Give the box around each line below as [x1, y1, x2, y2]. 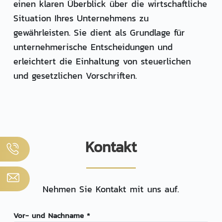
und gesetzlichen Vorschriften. [13, 69, 137, 83]
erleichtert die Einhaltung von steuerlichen [13, 55, 191, 68]
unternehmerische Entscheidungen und [13, 40, 172, 54]
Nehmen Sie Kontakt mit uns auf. [43, 182, 179, 196]
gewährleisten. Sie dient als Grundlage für [13, 26, 185, 40]
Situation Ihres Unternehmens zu [13, 11, 149, 25]
